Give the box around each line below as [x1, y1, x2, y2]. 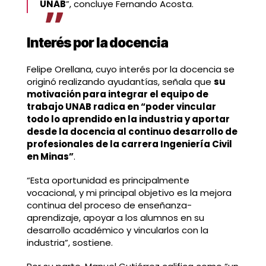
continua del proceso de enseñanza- [26, 198, 192, 211]
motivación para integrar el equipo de [26, 88, 208, 101]
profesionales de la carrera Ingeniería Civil [26, 138, 232, 151]
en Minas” [26, 150, 74, 163]
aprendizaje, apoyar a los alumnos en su [26, 211, 204, 224]
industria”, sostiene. [26, 236, 113, 249]
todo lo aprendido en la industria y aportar [26, 113, 230, 126]
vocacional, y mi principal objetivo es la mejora [26, 186, 232, 199]
